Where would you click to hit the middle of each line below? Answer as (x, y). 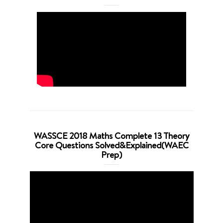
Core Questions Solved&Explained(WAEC (111, 145)
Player (122, 188)
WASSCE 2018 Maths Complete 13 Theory (111, 135)
